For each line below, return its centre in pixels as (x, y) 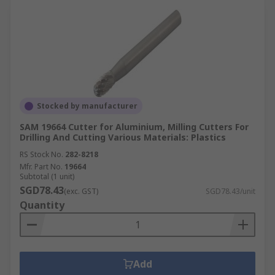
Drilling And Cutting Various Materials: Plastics (123, 137)
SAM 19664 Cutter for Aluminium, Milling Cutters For (134, 127)
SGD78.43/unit (230, 191)
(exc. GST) (81, 191)
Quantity (42, 205)
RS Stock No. (41, 154)
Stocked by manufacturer (87, 106)
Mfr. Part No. (41, 167)
